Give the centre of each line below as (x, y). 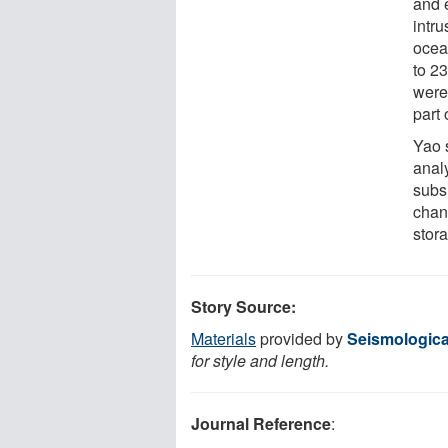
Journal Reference (261, 423)
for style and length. (260, 360)
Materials (223, 338)
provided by (301, 338)
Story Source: (243, 306)
